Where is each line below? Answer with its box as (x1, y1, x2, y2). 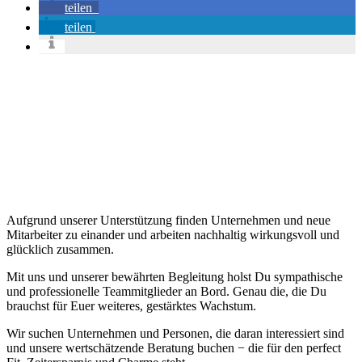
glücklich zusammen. (6, 242, 114, 256)
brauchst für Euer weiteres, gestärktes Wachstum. (6, 298, 256, 313)
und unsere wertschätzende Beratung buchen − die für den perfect (6, 340, 341, 355)
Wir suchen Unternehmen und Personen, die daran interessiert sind (6, 326, 344, 340)
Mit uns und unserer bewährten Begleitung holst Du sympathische (6, 269, 343, 284)
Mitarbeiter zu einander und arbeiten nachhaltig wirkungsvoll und (6, 227, 339, 242)
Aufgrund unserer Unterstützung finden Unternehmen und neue (6, 213, 330, 227)
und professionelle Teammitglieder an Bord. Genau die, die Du (6, 284, 326, 298)
